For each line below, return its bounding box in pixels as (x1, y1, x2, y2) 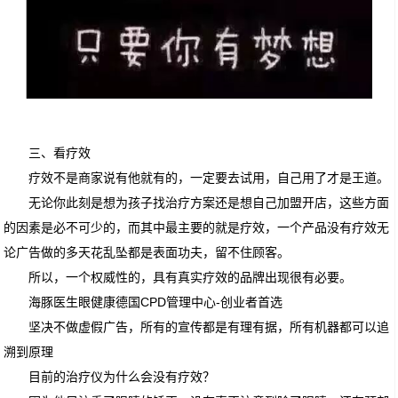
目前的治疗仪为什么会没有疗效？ (28, 369, 216, 384)
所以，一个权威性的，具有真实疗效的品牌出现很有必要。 (28, 269, 353, 284)
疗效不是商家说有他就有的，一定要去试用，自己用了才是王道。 (28, 170, 390, 185)
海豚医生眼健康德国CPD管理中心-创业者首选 (28, 294, 283, 309)
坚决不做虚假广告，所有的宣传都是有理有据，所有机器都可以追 (28, 319, 390, 334)
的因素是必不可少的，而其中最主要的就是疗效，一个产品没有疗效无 (4, 219, 390, 235)
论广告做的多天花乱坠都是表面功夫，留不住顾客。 (4, 244, 291, 259)
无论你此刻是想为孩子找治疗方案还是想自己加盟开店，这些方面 (28, 195, 390, 210)
